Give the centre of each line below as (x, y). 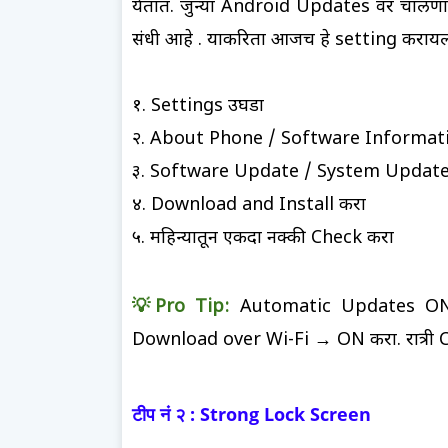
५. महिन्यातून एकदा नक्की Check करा (263, 238)
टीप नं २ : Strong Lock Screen (254, 413)
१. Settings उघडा (198, 106)
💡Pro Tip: (181, 307)
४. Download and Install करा (249, 205)
